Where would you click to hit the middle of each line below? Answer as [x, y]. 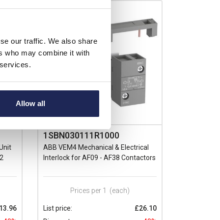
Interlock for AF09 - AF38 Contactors [99, 157]
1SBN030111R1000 [81, 135]
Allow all [31, 104]
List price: [58, 208]
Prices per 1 [88, 190]
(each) [120, 190]
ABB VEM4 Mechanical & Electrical [96, 147]
